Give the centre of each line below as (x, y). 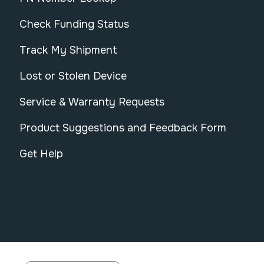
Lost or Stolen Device (73, 76)
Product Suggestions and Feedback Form (123, 128)
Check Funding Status (74, 24)
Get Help (41, 154)
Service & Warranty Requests (92, 102)
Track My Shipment (68, 50)
